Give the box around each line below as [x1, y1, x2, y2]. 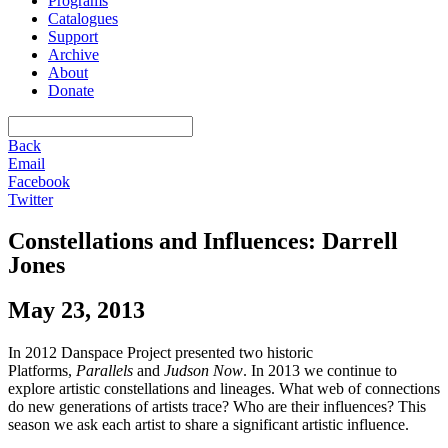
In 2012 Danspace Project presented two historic [8, 343, 313, 361]
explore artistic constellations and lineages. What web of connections [8, 379, 440, 397]
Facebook [8, 172, 70, 190]
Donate [48, 81, 94, 99]
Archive [48, 45, 99, 63]
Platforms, [8, 361, 76, 379]
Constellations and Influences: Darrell [8, 227, 398, 254]
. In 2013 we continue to [243, 361, 397, 379]
